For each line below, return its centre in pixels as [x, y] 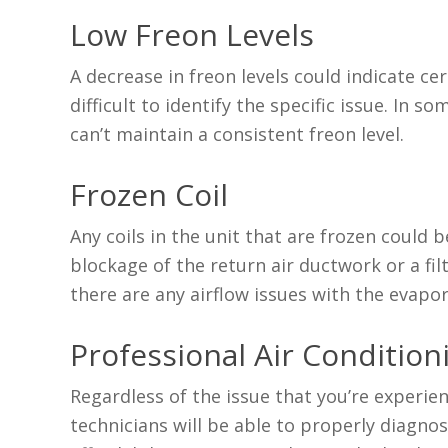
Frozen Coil [149, 195]
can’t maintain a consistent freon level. [237, 134]
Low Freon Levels [192, 35]
